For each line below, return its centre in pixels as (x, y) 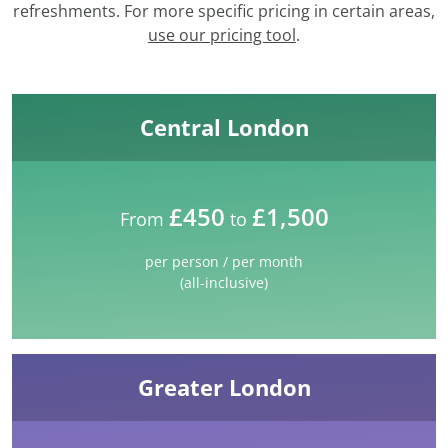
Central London (224, 127)
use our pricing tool (222, 35)
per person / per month (224, 262)
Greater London (224, 387)
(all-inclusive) (224, 283)
